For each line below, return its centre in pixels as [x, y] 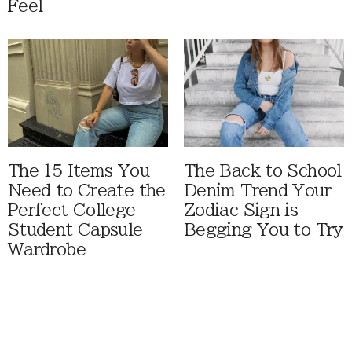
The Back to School [263, 170]
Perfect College [72, 210]
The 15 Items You [79, 170]
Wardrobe [47, 249]
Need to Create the [87, 190]
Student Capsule [75, 229]
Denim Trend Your [257, 190]
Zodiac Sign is [241, 210]
